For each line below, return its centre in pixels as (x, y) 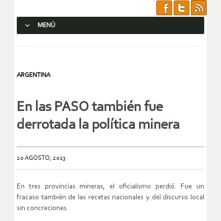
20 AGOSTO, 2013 (41, 158)
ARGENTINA (34, 75)
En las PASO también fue (90, 108)
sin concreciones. (43, 209)
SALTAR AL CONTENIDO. (57, 43)
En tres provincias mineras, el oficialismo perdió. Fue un (110, 187)
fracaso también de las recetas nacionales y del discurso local (110, 198)
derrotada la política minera (98, 125)
